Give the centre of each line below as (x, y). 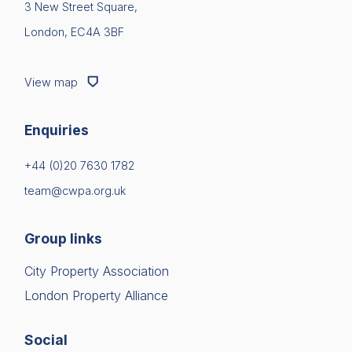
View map (53, 82)
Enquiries (57, 130)
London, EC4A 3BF (74, 32)
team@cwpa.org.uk (75, 191)
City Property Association (97, 271)
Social (46, 339)
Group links (63, 239)
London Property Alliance (96, 295)
